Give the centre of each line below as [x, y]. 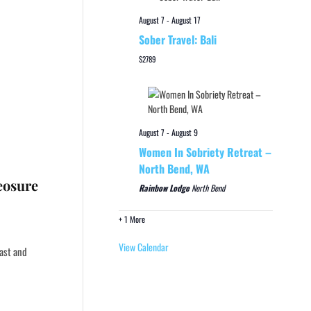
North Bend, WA [174, 168]
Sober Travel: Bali [177, 39]
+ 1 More [132, 219]
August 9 [184, 132]
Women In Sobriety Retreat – [205, 152]
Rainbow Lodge [165, 187]
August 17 [186, 19]
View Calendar [143, 246]
